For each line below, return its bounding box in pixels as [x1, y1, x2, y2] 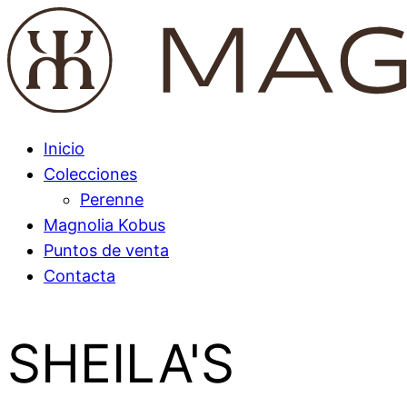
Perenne [80, 189, 144, 209]
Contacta [44, 265, 115, 285]
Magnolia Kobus [44, 214, 165, 234]
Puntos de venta [44, 240, 169, 260]
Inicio [44, 138, 84, 158]
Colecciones [44, 164, 137, 184]
